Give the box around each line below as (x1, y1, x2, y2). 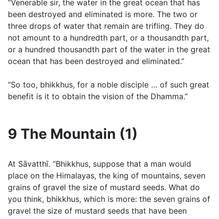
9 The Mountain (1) (8, 125, 138, 143)
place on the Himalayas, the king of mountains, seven (8, 171, 205, 181)
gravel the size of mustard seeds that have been (8, 206, 187, 216)
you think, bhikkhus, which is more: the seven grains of (8, 194, 210, 204)
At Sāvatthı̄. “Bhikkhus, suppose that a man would (8, 159, 191, 169)
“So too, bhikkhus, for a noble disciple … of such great (8, 80, 209, 90)
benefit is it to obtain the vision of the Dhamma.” (8, 91, 188, 102)
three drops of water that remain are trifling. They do (8, 21, 204, 31)
